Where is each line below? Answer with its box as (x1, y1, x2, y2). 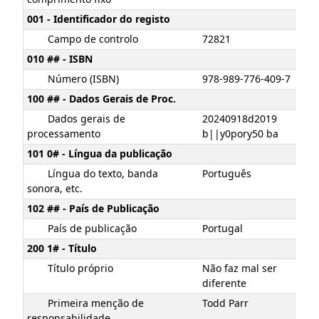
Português (202, 166, 251, 182)
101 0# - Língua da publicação (27, 146, 172, 162)
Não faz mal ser (202, 261, 277, 276)
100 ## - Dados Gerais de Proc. (27, 91, 176, 107)
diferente (202, 276, 246, 291)
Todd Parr (202, 296, 249, 311)
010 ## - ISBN (27, 51, 93, 67)
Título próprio (47, 261, 113, 276)
